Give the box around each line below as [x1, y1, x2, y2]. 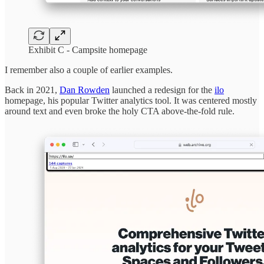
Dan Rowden [60, 84, 110, 95]
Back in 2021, [5, 84, 60, 95]
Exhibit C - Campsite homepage [28, 44, 147, 55]
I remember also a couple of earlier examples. [5, 64, 173, 75]
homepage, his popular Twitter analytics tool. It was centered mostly [5, 95, 257, 105]
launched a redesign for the [110, 84, 214, 95]
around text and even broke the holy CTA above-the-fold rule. [5, 105, 235, 116]
